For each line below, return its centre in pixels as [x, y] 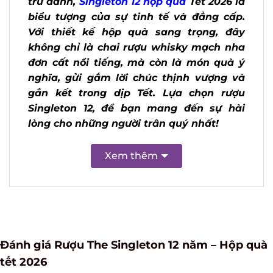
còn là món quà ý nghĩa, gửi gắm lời [132, 75]
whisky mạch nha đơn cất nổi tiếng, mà [132, 60]
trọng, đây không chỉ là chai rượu [132, 44]
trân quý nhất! [66, 136]
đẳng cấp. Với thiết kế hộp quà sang [132, 29]
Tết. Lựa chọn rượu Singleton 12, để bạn [132, 105]
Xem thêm [127, 168]
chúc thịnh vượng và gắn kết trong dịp [132, 90]
